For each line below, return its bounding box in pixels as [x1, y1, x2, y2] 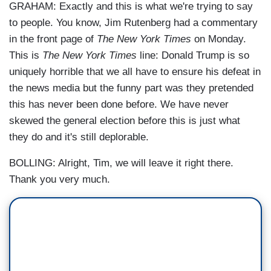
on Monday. [191, 33, 246, 45]
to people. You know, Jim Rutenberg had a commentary [9, 16, 258, 28]
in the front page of [9, 33, 97, 45]
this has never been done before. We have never [9, 98, 229, 110]
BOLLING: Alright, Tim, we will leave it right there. [9, 157, 233, 169]
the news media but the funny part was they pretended [9, 82, 253, 94]
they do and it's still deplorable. [9, 131, 152, 143]
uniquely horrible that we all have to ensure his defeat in [9, 65, 261, 77]
